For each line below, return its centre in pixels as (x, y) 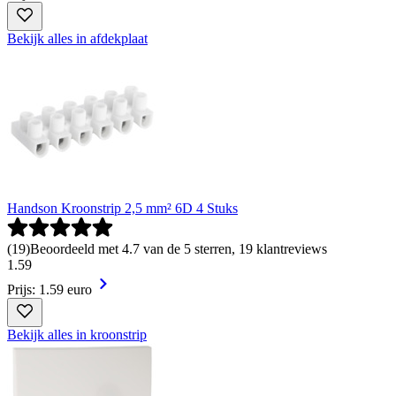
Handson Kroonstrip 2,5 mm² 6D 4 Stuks (122, 208)
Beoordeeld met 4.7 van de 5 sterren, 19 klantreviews (179, 248)
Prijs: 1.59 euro (49, 289)
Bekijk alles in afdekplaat (77, 38)
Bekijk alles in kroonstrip (77, 334)
